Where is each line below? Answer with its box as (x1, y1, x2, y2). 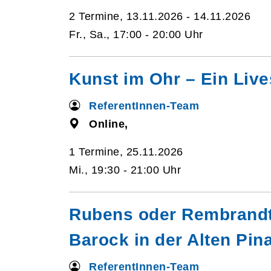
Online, (89, 118, 128, 130)
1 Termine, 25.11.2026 (69, 146, 183, 158)
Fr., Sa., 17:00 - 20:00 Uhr (69, 28, 203, 41)
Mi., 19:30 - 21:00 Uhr (69, 164, 181, 176)
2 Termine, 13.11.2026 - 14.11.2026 (69, 10, 250, 22)
